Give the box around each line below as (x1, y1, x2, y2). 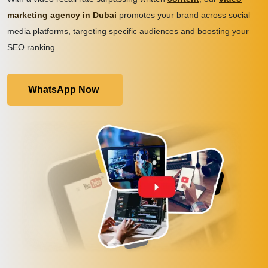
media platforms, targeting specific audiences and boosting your (7, 26, 249, 36)
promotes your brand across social (119, 10, 250, 20)
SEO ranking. (7, 42, 57, 52)
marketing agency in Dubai (7, 10, 117, 20)
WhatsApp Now (28, 84, 99, 95)
